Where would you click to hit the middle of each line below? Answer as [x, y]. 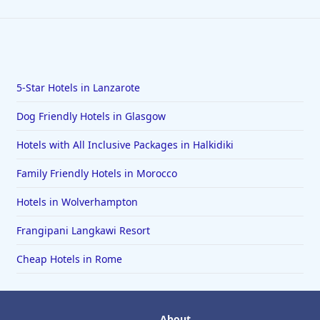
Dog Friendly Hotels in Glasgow [91, 116]
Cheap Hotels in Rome [69, 259]
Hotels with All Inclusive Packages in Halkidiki [125, 145]
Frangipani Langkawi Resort [83, 231]
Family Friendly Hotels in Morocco [96, 174]
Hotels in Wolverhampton [77, 202]
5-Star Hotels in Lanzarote [78, 88]
